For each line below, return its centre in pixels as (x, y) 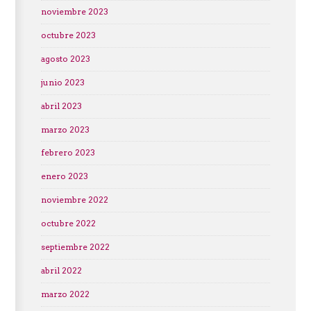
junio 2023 (62, 82)
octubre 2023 (68, 35)
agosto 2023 (65, 59)
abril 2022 (61, 270)
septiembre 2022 (75, 247)
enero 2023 (64, 177)
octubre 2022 (68, 223)
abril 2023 (61, 106)
